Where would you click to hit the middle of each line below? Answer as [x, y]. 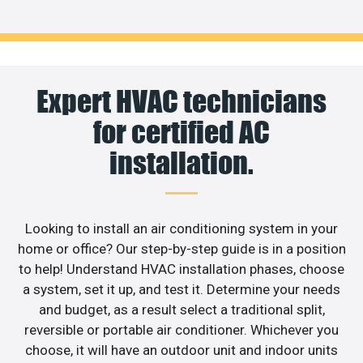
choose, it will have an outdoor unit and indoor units [181, 350]
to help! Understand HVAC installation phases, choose [181, 269]
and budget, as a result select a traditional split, [181, 309]
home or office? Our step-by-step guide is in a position [181, 248]
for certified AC [181, 132]
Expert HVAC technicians [181, 101]
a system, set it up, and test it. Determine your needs [181, 289]
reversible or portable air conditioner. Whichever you [181, 329]
